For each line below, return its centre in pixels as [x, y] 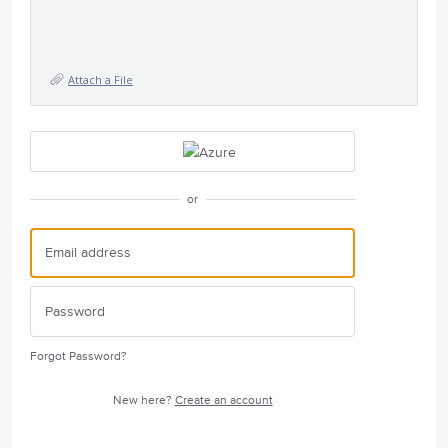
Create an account [223, 400]
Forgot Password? [78, 356]
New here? [143, 400]
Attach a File [100, 79]
